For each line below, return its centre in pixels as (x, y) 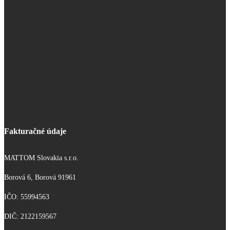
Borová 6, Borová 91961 (40, 178)
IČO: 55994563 (27, 197)
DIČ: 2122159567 (30, 217)
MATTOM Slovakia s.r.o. (41, 158)
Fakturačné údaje (35, 131)
